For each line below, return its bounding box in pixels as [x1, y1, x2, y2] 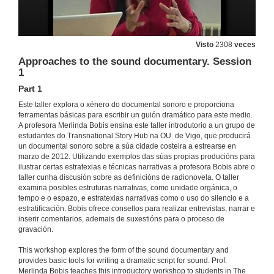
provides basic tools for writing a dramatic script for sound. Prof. [18, 256, 227, 265]
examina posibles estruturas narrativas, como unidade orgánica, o [18, 183, 237, 193]
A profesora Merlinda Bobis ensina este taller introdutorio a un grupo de [18, 121, 255, 130]
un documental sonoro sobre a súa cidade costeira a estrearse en [18, 142, 236, 151]
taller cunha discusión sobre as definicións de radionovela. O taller [18, 173, 239, 182]
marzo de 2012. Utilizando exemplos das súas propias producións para [18, 152, 255, 161]
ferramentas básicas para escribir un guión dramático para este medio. [18, 111, 253, 120]
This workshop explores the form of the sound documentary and [18, 246, 229, 255]
